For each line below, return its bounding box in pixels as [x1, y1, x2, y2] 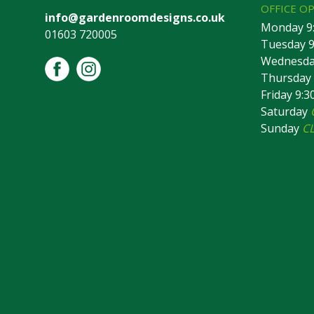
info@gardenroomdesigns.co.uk [45, 10, 225, 25]
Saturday [261, 104, 310, 119]
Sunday [261, 121, 302, 136]
